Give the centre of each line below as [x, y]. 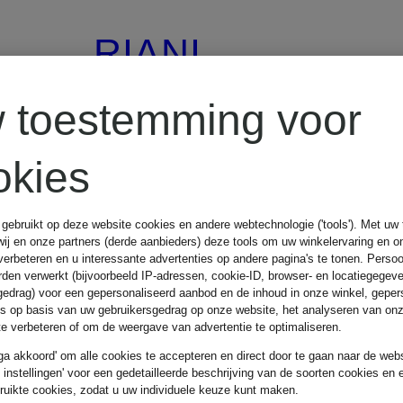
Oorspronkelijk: [198, 379]
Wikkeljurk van [227, 129]
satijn [143, 187]
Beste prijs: [172, 336]
